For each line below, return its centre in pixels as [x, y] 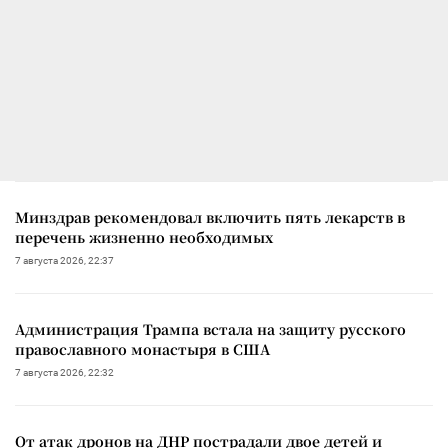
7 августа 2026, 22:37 [64, 260]
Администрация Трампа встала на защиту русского [210, 328]
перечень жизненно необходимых [144, 236]
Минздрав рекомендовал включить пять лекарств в [210, 216]
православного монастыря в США [142, 348]
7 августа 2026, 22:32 [64, 372]
